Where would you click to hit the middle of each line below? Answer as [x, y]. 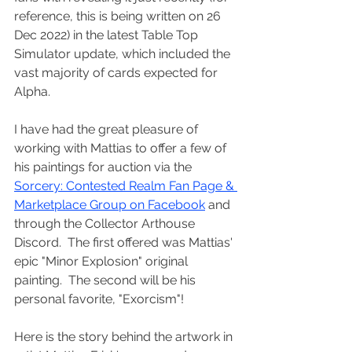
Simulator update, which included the [124, 53]
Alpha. [32, 91]
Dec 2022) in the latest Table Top [108, 35]
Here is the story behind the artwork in [125, 336]
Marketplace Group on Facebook [110, 204]
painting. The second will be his [106, 280]
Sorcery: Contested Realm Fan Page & [126, 185]
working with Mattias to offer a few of [122, 148]
